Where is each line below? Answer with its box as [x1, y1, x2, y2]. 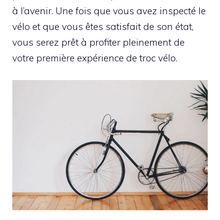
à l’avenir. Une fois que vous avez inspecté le [12, 5, 206, 17]
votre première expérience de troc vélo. [12, 52, 177, 64]
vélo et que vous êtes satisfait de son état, [12, 21, 193, 33]
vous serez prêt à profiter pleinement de [12, 36, 185, 49]
